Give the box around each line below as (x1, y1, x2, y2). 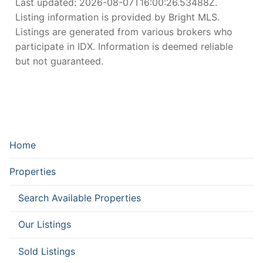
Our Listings (18, 218, 71, 231)
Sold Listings (18, 245, 75, 257)
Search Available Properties (18, 192, 141, 204)
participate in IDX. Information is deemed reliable (15, 40, 233, 52)
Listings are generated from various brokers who (15, 25, 232, 38)
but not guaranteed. (15, 55, 103, 67)
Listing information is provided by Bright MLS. (15, 11, 220, 23)
